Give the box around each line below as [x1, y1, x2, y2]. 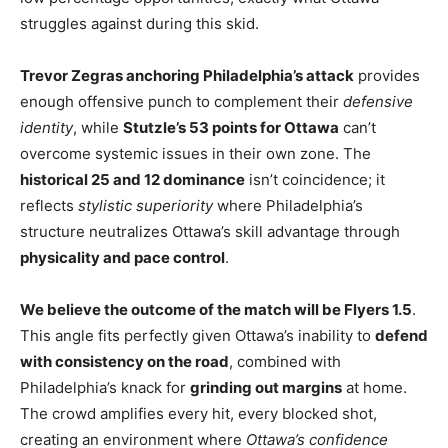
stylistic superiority [78, 196, 213, 216]
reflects [20, 196, 78, 216]
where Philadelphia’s [213, 196, 363, 216]
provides [354, 66, 420, 86]
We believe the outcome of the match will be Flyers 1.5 [20, 300, 412, 320]
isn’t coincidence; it [245, 170, 385, 190]
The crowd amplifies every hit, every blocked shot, [20, 404, 377, 424]
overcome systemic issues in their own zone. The [20, 144, 371, 164]
